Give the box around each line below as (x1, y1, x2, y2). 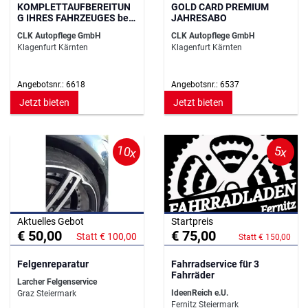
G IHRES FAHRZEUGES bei (17, 12, 131, 23)
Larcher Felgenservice (17, 276, 97, 287)
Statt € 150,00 (239, 232, 291, 242)
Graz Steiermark (17, 288, 76, 298)
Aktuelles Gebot (17, 215, 84, 227)
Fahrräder (171, 269, 214, 280)
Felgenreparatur (17, 258, 89, 269)
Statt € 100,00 (76, 230, 137, 242)
